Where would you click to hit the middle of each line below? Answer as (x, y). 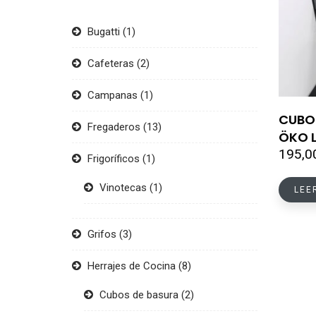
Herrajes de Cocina (132, 266)
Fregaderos (114, 127)
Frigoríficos (114, 159)
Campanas (113, 95)
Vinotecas (123, 188)
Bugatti (104, 32)
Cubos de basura (139, 295)
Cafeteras (111, 63)
